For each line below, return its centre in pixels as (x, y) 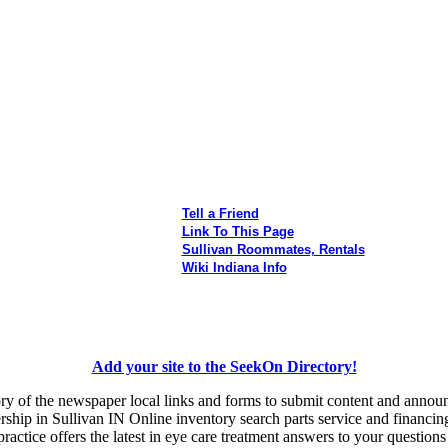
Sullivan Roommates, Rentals (273, 249)
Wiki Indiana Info (234, 267)
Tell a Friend (220, 213)
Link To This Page (237, 231)
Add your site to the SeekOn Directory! (224, 366)
